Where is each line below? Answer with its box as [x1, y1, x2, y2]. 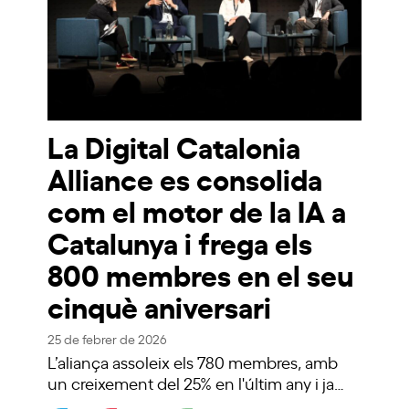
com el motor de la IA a [47, 188, 347, 230]
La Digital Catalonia [47, 124, 301, 166]
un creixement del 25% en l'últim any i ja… [47, 371, 345, 393]
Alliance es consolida [47, 156, 323, 198]
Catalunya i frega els [47, 220, 313, 262]
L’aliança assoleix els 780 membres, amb [47, 350, 339, 372]
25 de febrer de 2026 [47, 329, 167, 347]
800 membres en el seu [47, 252, 354, 294]
